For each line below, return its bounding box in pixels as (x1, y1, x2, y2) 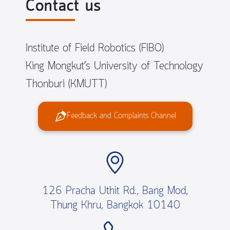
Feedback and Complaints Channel (66, 110, 176, 122)
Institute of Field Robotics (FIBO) (26, 41, 164, 56)
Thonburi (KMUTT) (26, 77, 107, 92)
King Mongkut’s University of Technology (26, 59, 203, 74)
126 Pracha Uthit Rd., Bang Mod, (42, 184, 188, 199)
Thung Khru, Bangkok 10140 (50, 198, 180, 214)
